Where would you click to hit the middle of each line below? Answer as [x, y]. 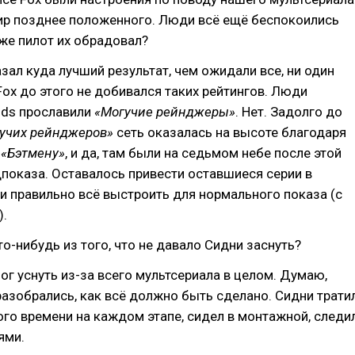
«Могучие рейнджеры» [165, 112]
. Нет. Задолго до [289, 112]
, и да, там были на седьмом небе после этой [203, 153]
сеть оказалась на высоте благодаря [230, 132]
